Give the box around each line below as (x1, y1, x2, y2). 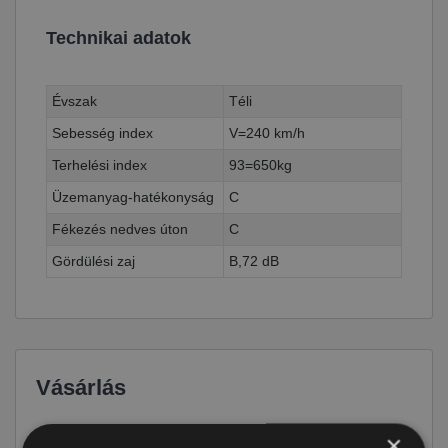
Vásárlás (36, 374, 126, 400)
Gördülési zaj (52, 252, 135, 269)
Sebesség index (52, 124, 153, 141)
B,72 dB (229, 252, 279, 269)
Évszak (52, 92, 97, 109)
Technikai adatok (46, 27, 191, 48)
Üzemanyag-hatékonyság (52, 188, 214, 205)
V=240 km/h (229, 124, 305, 141)
